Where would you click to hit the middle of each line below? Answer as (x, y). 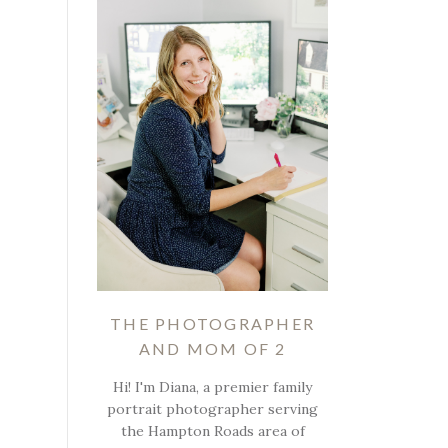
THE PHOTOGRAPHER (213, 323)
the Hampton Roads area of (212, 430)
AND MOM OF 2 (212, 348)
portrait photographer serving (213, 408)
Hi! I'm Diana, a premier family (213, 386)
